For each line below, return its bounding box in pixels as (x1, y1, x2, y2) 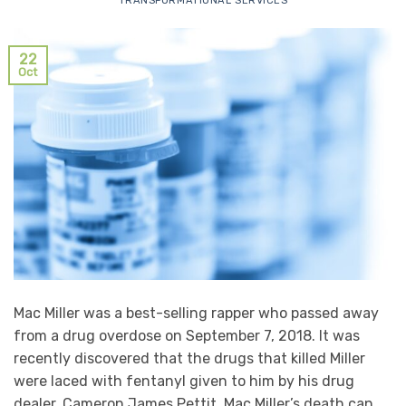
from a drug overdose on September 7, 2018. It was (14, 327, 360, 345)
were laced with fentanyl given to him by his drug (14, 372, 354, 391)
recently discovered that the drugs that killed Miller (14, 350, 365, 368)
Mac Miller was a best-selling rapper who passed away (14, 304, 379, 323)
